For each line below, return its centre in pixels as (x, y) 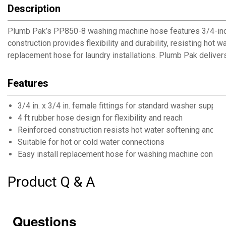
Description (34, 9)
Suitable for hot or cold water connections (91, 142)
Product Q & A (51, 182)
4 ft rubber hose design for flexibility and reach (100, 118)
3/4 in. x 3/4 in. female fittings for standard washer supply (120, 106)
